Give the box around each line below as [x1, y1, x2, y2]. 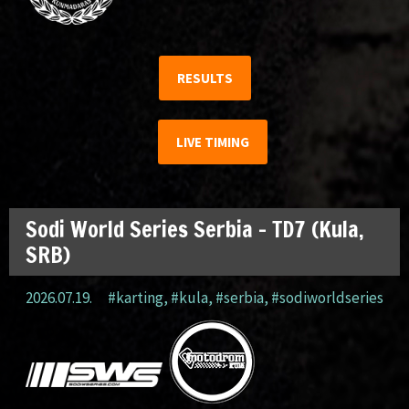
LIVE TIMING [176, 133, 249, 152]
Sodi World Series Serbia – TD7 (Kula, [26, 214, 364, 246]
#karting [108, 288, 163, 309]
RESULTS [176, 68, 233, 87]
